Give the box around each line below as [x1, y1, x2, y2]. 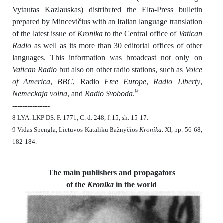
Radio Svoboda [84, 89, 133, 98]
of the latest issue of [12, 29, 77, 38]
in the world [114, 180, 157, 189]
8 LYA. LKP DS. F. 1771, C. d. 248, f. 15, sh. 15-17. [12, 114, 148, 122]
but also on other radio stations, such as [59, 65, 185, 74]
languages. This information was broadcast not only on [12, 53, 202, 62]
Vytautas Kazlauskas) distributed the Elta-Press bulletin [12, 5, 202, 14]
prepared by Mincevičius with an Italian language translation [12, 17, 202, 26]
